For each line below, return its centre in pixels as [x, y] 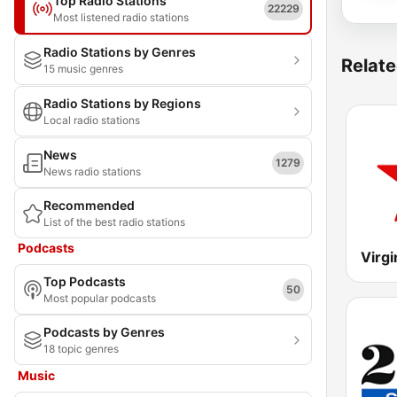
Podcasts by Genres [104, 332]
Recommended [89, 205]
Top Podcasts [85, 281]
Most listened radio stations [121, 17]
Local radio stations [92, 120]
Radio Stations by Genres [120, 52]
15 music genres [83, 69]
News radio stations [92, 171]
